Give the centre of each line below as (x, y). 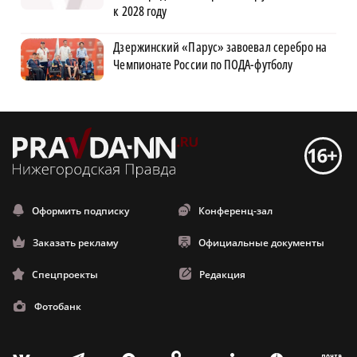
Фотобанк (58, 307)
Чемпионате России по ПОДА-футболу (203, 65)
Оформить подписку (80, 211)
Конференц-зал (235, 211)
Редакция (222, 275)
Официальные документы (261, 243)
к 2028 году (140, 12)
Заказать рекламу (75, 243)
